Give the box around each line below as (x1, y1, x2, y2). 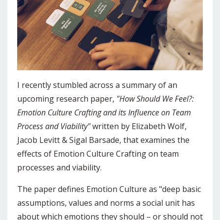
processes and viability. (17, 162, 104, 173)
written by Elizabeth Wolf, (92, 121, 187, 132)
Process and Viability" (17, 121, 90, 132)
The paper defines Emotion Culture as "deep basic (17, 184, 201, 195)
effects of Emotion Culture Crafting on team (17, 148, 179, 160)
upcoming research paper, (17, 93, 114, 105)
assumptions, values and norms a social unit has (17, 197, 195, 209)
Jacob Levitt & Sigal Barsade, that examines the (17, 135, 190, 146)
